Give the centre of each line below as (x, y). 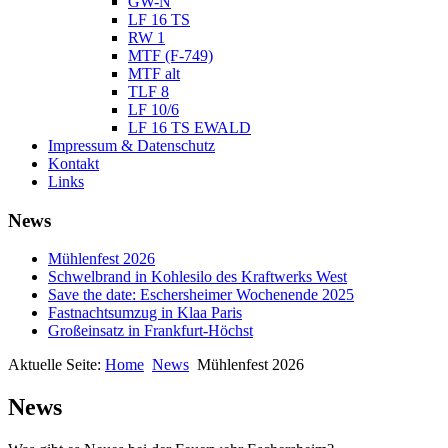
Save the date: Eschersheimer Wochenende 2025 (201, 295)
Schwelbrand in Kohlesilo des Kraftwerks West (197, 277)
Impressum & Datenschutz (131, 145)
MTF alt (154, 73)
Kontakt (73, 163)
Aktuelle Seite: (56, 365)
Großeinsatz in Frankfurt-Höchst (150, 331)
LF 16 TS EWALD (189, 127)
